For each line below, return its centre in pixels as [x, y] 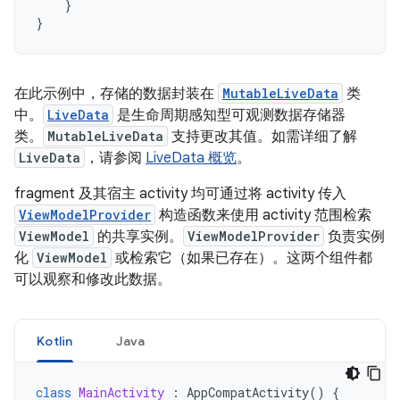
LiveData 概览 [191, 158]
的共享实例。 [138, 237]
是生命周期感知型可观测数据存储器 [229, 115]
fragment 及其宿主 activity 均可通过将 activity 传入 [180, 194]
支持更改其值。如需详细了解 [262, 137]
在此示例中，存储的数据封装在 [116, 94]
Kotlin [55, 341]
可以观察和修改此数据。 [93, 279]
